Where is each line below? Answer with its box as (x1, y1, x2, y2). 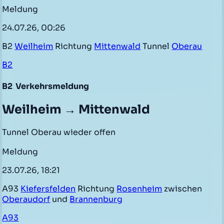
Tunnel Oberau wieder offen (2, 126, 116, 137)
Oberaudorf (2, 194, 50, 205)
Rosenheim (116, 183, 162, 194)
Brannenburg (69, 194, 123, 205)
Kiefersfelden (20, 183, 76, 194)
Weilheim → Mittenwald (2, 101, 150, 117)
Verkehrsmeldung (14, 80, 89, 91)
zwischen (162, 183, 202, 194)
